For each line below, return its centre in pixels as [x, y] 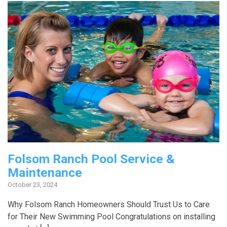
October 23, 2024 [32, 185]
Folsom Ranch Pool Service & [91, 159]
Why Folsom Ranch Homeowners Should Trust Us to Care [109, 205]
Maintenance [45, 173]
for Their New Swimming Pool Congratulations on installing [111, 217]
